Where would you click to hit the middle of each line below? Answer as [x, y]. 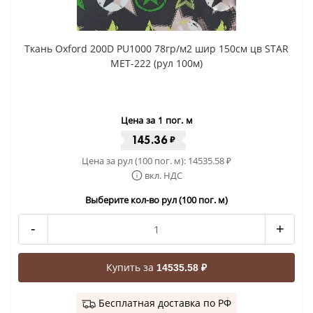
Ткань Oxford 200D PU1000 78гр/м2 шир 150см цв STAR [156, 49]
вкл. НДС [163, 176]
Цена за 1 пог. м [156, 121]
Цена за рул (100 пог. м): [135, 161]
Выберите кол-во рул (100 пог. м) [156, 200]
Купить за [131, 268]
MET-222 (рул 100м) [156, 64]
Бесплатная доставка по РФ [165, 303]
